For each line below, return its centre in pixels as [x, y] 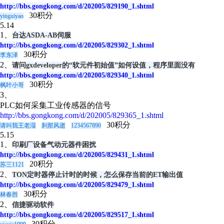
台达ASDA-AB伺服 [41, 35]
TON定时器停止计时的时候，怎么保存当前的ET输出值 [97, 175]
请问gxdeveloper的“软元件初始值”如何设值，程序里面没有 [103, 65]
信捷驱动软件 [33, 205]
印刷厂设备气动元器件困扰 [54, 145]
